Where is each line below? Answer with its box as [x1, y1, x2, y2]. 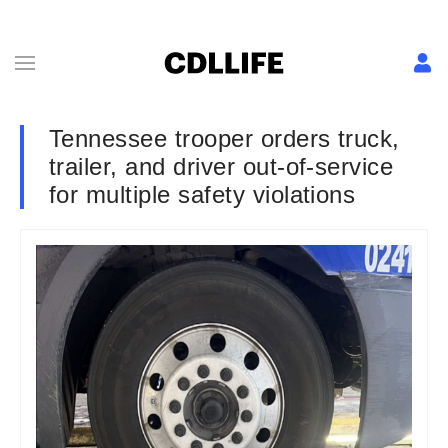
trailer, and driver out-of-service [49, 153, 394, 180]
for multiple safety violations [49, 181, 356, 208]
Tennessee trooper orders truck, [49, 125, 400, 152]
